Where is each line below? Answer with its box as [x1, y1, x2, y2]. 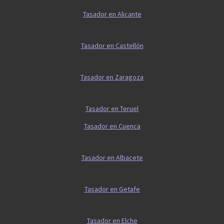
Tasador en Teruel [85, 104, 138, 113]
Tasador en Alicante [82, 9, 141, 19]
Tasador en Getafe [84, 184, 140, 194]
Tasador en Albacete [81, 153, 143, 162]
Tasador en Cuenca [83, 121, 140, 131]
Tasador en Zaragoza [80, 72, 143, 82]
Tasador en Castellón [80, 41, 143, 50]
